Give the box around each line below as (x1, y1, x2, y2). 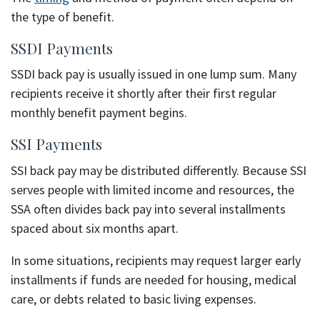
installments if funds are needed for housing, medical (11, 271, 296, 288)
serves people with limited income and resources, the (11, 181, 294, 198)
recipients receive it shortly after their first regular (11, 85, 276, 102)
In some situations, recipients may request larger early (11, 251, 301, 269)
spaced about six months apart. (11, 219, 179, 236)
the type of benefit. (11, 8, 114, 25)
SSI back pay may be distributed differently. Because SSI (11, 161, 306, 179)
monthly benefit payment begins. (11, 104, 187, 121)
